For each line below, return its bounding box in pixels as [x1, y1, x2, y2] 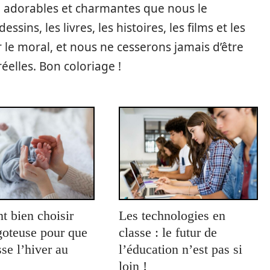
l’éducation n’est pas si [118, 241, 242, 257]
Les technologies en [118, 207, 225, 223]
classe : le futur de [118, 224, 217, 240]
